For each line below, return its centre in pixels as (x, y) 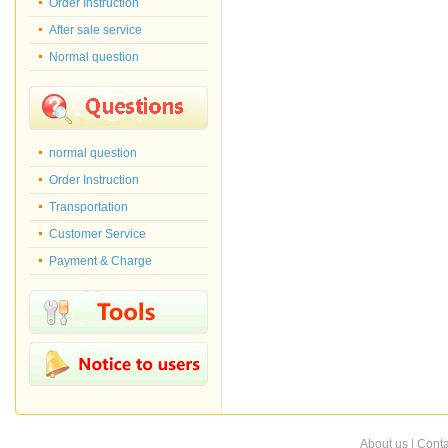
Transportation (88, 207)
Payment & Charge (100, 261)
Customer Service (97, 234)
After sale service (95, 30)
